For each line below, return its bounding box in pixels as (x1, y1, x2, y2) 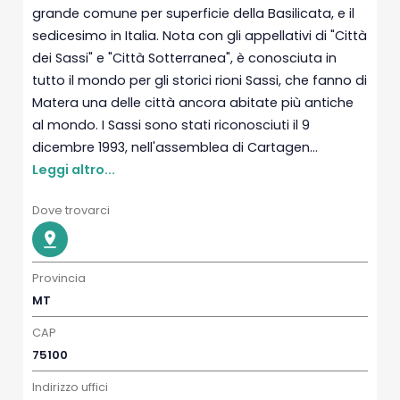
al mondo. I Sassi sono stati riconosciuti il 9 (32, 116, 311, 134)
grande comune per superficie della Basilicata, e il (32, 4, 355, 22)
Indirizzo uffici (32, 379, 109, 395)
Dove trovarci (32, 203, 111, 218)
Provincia (32, 271, 87, 286)
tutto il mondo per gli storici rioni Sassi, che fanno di (32, 71, 368, 89)
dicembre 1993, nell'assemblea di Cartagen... (32, 138, 319, 156)
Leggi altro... (32, 161, 116, 179)
